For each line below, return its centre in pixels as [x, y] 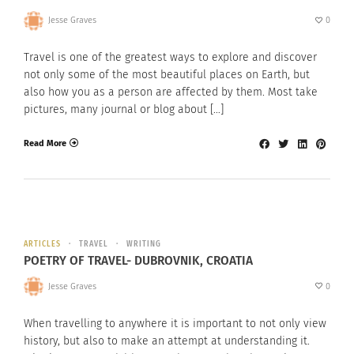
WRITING [144, 244]
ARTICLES [42, 244]
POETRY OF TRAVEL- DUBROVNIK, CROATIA [138, 261]
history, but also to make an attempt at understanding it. [167, 341]
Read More [45, 143]
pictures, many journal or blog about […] [124, 110]
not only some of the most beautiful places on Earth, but [167, 75]
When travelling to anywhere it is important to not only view [175, 323]
